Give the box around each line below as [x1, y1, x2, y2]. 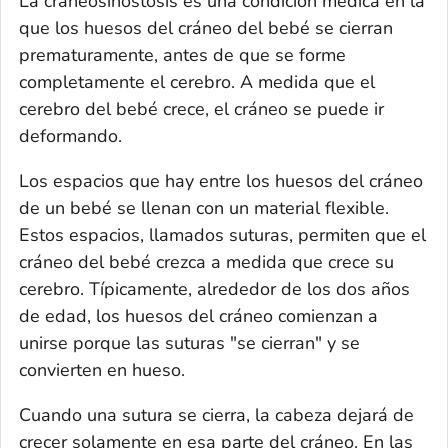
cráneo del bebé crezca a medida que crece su [19, 250, 394, 275]
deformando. [19, 124, 122, 149]
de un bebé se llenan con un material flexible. [19, 196, 389, 221]
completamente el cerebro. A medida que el [19, 70, 375, 95]
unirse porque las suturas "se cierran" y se [19, 331, 360, 356]
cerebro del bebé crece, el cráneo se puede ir [19, 97, 384, 122]
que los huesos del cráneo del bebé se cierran [19, 16, 393, 41]
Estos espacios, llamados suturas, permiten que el [19, 223, 426, 248]
